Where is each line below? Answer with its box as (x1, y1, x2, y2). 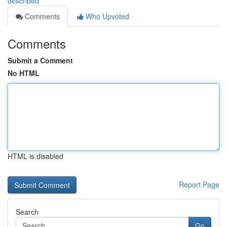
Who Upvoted (84, 11, 129, 21)
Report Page (179, 179, 219, 190)
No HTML (8, 68, 40, 78)
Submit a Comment (8, 55, 73, 65)
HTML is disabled (8, 151, 63, 161)
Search (16, 207, 39, 217)
